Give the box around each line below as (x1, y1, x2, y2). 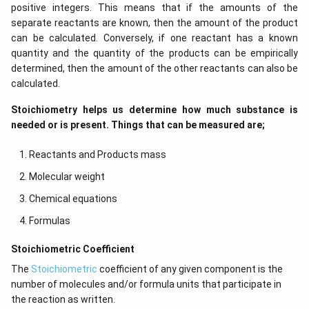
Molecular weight (28, 171, 105, 182)
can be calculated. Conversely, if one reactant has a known (11, 32, 298, 43)
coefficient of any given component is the (97, 263, 283, 275)
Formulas (28, 215, 70, 226)
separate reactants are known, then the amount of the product (11, 17, 298, 28)
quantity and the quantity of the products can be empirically (11, 48, 298, 59)
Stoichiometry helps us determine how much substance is (11, 104, 298, 115)
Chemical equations (28, 193, 117, 204)
